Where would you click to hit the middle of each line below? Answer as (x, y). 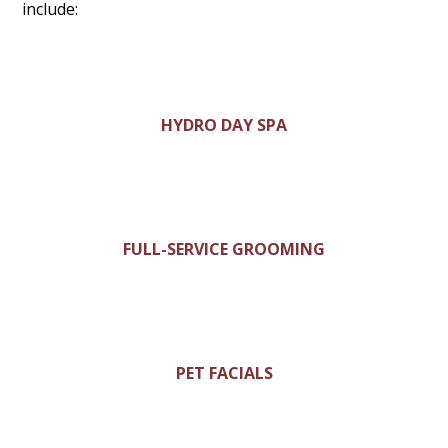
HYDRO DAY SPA (224, 125)
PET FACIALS (224, 373)
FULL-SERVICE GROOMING (224, 249)
